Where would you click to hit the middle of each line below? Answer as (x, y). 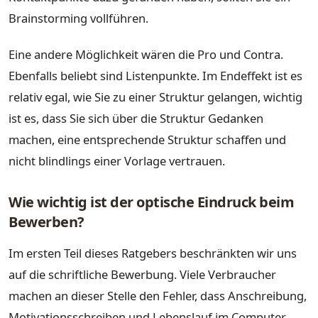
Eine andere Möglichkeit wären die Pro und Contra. (146, 55)
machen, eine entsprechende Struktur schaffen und (147, 140)
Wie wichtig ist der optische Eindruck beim (151, 202)
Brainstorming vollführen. (78, 18)
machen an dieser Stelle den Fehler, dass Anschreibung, (158, 295)
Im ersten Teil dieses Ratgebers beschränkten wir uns (153, 253)
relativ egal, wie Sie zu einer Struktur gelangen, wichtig (155, 97)
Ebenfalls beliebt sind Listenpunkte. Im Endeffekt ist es (155, 76)
